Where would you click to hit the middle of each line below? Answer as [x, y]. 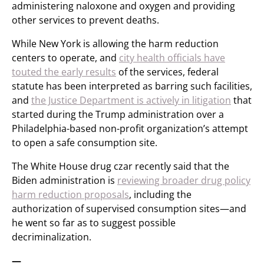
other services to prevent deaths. [85, 20]
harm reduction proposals [70, 194]
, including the [160, 194]
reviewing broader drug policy [184, 180]
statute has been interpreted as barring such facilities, [132, 86]
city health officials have [172, 58]
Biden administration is [65, 180]
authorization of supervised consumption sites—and [129, 209]
